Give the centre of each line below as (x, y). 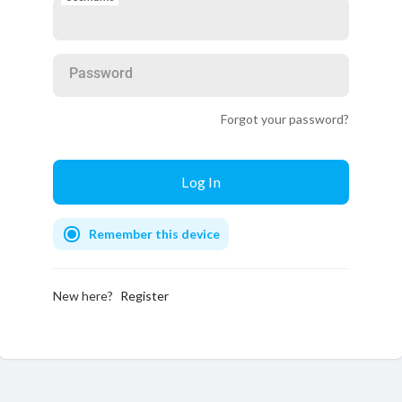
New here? (84, 296)
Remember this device (154, 234)
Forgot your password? (285, 119)
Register (144, 296)
